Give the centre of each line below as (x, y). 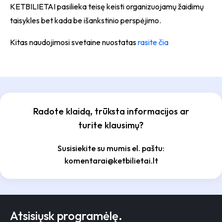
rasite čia (153, 42)
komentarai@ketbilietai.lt (111, 161)
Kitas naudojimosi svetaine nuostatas (74, 42)
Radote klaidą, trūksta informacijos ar (111, 111)
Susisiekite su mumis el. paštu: (111, 148)
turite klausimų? (111, 125)
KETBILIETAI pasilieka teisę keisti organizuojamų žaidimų (107, 6)
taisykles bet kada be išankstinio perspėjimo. (85, 20)
